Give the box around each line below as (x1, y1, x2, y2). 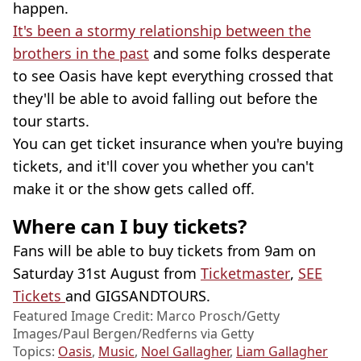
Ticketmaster (201, 263, 290, 283)
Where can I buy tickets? (13, 212, 247, 239)
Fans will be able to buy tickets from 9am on (13, 240, 316, 260)
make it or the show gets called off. (13, 178, 255, 198)
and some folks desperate (149, 43, 330, 63)
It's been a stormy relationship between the (13, 20, 311, 40)
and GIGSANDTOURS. (65, 285, 210, 305)
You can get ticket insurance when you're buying (13, 133, 343, 153)
